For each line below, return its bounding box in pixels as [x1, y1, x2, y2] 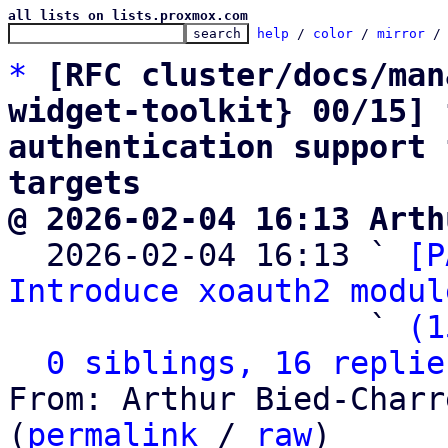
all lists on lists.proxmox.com [8, 8, 248, 23]
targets [8, 165, 141, 201]
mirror [377, 26, 425, 41]
